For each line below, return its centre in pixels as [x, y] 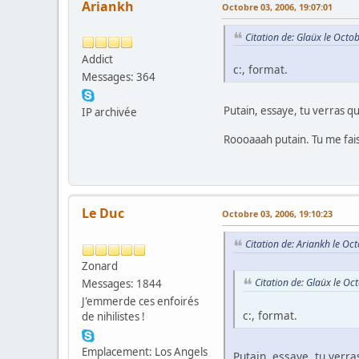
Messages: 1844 [122, 284]
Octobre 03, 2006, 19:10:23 [277, 214]
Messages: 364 [119, 77]
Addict [97, 59]
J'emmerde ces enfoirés [140, 302]
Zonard [100, 266]
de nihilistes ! [113, 317]
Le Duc [103, 214]
